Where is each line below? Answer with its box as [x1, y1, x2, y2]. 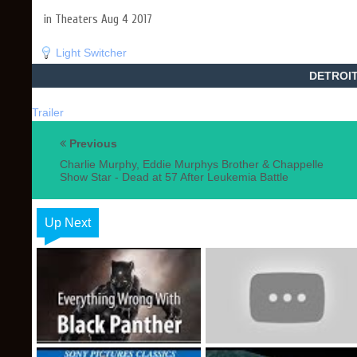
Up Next [45, 216, 91, 229]
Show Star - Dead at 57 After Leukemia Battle [60, 171, 288, 183]
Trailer [32, 106, 64, 119]
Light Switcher [56, 46, 127, 59]
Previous [66, 137, 117, 150]
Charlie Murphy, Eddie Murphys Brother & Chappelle [60, 158, 324, 171]
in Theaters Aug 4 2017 [44, 13, 152, 26]
